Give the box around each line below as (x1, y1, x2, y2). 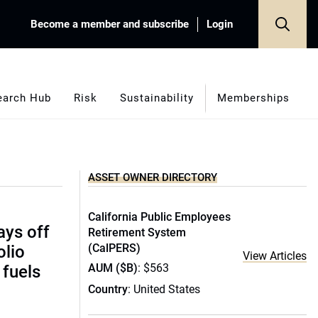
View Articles (243, 249, 307, 263)
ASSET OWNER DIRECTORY (88, 171, 217, 184)
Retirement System (88, 226, 186, 239)
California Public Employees (88, 210, 231, 224)
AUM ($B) (88, 261, 138, 275)
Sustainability (119, 91, 194, 104)
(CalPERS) (88, 241, 141, 255)
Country (88, 283, 128, 296)
